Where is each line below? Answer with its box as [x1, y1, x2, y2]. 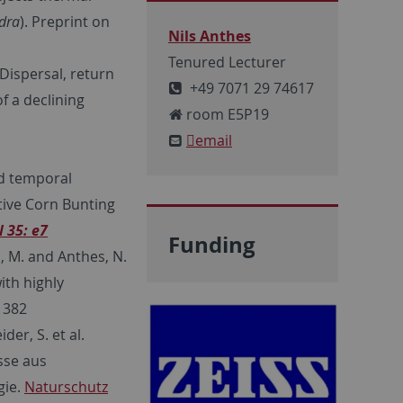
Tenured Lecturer [168, 52, 286, 73]
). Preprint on [20, 11, 110, 31]
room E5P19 [183, 104, 269, 125]
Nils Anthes [168, 26, 251, 47]
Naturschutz [24, 376, 108, 397]
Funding [168, 229, 255, 261]
